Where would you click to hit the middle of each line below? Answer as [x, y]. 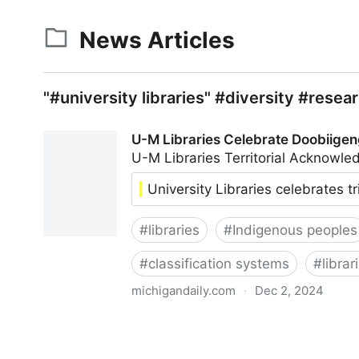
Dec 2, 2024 [289, 290]
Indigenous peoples [295, 230]
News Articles [157, 40]
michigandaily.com [184, 290]
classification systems [219, 264]
